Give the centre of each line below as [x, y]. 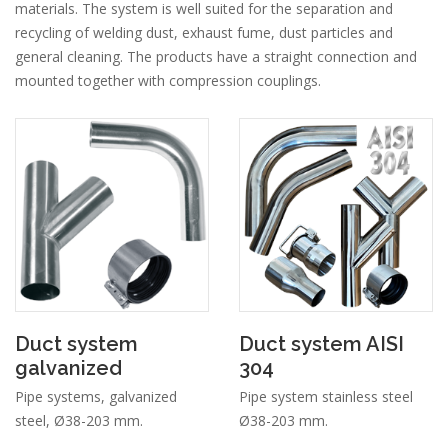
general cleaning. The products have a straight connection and [216, 57]
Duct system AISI [321, 344]
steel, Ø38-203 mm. [79, 421]
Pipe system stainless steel [326, 397]
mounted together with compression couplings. [168, 81]
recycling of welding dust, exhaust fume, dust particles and [204, 33]
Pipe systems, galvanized [96, 397]
